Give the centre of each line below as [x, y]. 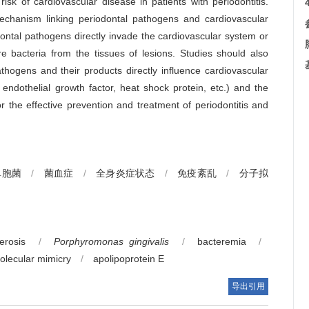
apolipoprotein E [129, 259]
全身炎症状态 [126, 173]
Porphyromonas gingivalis [112, 241]
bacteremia [221, 241]
